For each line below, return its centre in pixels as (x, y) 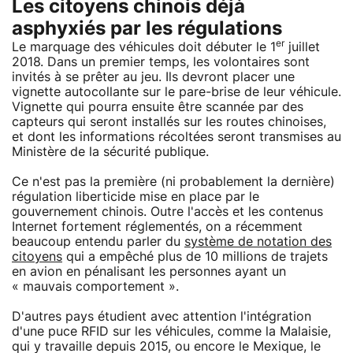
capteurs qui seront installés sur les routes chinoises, (169, 122)
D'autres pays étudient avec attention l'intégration (162, 316)
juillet (302, 47)
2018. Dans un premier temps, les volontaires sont (161, 62)
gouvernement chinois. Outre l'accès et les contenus (167, 212)
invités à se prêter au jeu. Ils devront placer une (153, 77)
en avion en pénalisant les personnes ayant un (149, 271)
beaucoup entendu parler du (98, 242)
